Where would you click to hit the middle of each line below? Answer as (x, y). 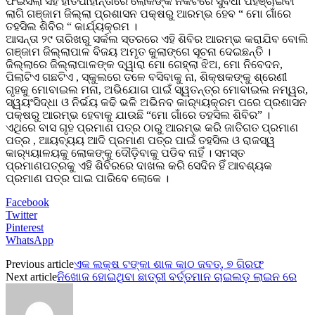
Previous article (40, 264)
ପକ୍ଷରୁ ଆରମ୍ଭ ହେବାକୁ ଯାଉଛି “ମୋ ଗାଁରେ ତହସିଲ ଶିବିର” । (138, 115)
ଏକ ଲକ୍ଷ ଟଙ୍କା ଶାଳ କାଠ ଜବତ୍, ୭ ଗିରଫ (169, 264)
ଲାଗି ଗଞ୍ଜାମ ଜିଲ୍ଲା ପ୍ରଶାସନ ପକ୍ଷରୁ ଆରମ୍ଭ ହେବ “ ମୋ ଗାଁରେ (148, 13)
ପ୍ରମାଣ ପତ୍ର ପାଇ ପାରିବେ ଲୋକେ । (87, 178)
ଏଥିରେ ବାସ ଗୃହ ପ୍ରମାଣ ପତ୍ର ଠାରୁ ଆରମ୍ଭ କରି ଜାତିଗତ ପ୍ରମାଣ (152, 127)
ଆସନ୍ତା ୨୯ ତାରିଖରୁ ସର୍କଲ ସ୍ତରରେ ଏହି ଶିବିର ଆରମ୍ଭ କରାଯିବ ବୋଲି (157, 39)
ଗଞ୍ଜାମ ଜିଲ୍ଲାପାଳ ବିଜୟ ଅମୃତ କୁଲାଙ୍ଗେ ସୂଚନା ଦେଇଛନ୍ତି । (138, 51)
